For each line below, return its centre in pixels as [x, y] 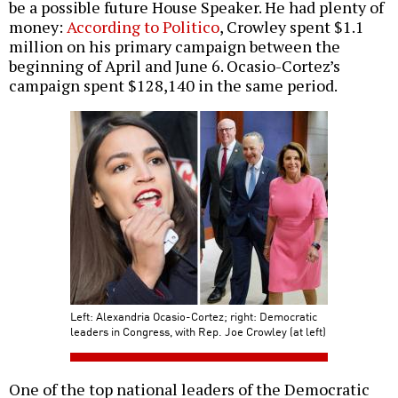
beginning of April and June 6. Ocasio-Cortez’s [175, 66]
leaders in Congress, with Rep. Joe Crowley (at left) [198, 331]
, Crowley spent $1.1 [292, 27]
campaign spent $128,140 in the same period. [173, 86]
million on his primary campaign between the [175, 47]
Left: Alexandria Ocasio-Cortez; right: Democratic [194, 316]
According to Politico [143, 27]
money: [38, 27]
